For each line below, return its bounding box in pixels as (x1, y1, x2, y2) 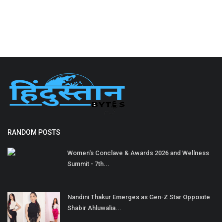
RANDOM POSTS (7, 128, 60, 137)
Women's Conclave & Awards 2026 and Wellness (67, 149, 209, 157)
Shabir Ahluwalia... (67, 204, 121, 212)
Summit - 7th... (67, 160, 110, 168)
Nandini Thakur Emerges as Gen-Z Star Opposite (67, 193, 210, 201)
